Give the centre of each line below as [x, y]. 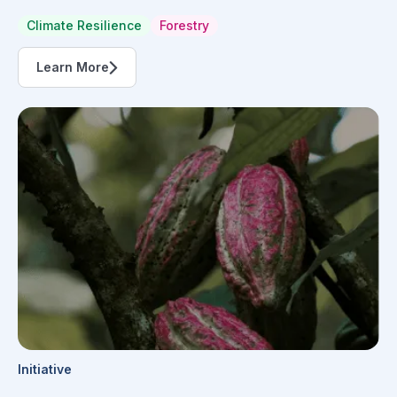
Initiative [45, 369]
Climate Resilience [84, 26]
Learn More [73, 67]
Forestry [184, 26]
